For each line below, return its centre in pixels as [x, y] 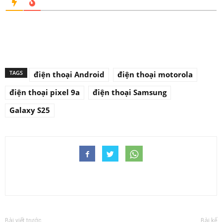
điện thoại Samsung [130, 92]
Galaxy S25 [30, 110]
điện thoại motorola [155, 75]
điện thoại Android [69, 75]
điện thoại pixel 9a [45, 92]
